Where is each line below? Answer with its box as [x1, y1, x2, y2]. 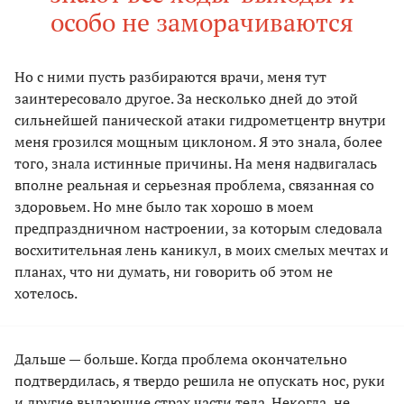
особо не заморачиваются [50, 5, 353, 40]
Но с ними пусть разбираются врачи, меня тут [14, 67, 326, 87]
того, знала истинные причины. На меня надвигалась [14, 153, 377, 174]
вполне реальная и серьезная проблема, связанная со [14, 175, 374, 196]
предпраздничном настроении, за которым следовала [14, 218, 382, 239]
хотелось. [14, 283, 78, 304]
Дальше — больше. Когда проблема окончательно [14, 349, 347, 370]
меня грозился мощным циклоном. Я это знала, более [14, 132, 382, 152]
